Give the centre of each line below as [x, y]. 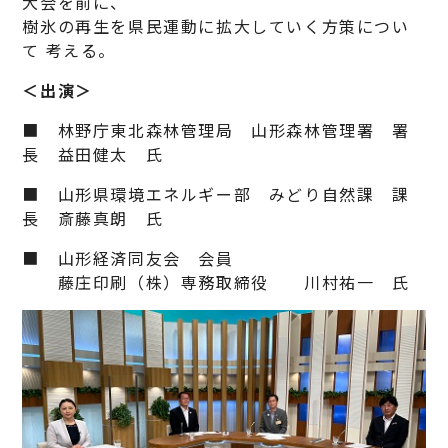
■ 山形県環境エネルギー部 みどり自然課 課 [216, 193]
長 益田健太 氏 [93, 153]
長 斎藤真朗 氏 [93, 217]
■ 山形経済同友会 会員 [128, 257]
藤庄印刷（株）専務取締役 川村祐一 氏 [216, 281]
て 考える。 [69, 49]
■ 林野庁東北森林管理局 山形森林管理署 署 [216, 129]
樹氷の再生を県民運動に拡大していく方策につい [216, 25]
